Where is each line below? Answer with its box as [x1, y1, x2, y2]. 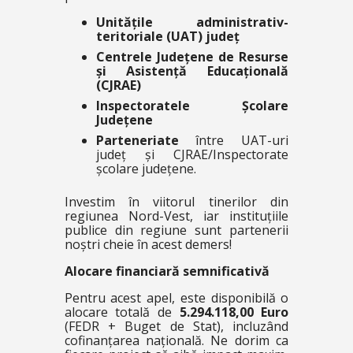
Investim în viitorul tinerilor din [64, 192, 289, 210]
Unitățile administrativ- [95, 13, 289, 31]
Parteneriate [95, 131, 179, 149]
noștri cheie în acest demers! [64, 235, 232, 253]
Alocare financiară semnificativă [64, 262, 269, 280]
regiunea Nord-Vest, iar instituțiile [64, 206, 289, 225]
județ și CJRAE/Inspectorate [95, 145, 289, 163]
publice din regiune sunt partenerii [64, 221, 289, 239]
